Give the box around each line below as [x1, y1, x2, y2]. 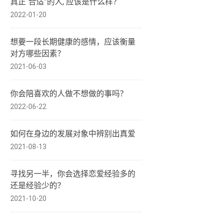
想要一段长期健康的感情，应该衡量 [10, 37, 135, 46]
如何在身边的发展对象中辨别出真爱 [10, 129, 135, 138]
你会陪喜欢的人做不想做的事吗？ [10, 89, 128, 98]
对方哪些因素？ [10, 49, 65, 58]
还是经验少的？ [10, 181, 65, 190]
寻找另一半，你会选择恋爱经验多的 [10, 169, 135, 178]
